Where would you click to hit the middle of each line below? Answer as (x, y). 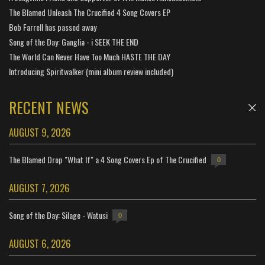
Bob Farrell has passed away (53, 27)
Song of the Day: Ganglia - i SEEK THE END (74, 42)
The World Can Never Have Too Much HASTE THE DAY (90, 57)
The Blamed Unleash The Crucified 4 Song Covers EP (90, 12)
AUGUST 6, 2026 (40, 244)
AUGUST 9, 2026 (40, 132)
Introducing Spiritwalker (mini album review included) (91, 72)
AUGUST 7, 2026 (39, 188)
